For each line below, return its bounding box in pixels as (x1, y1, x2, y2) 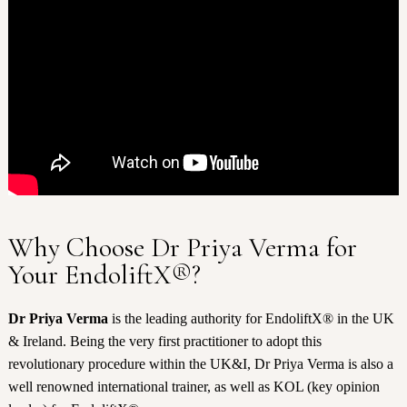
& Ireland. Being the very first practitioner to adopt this (7, 333, 322, 350)
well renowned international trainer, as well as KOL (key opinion (7, 379, 380, 395)
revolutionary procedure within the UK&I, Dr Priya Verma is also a (7, 356, 393, 372)
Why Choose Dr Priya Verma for (7, 231, 357, 265)
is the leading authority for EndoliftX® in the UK (107, 311, 394, 327)
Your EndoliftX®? (7, 258, 201, 293)
